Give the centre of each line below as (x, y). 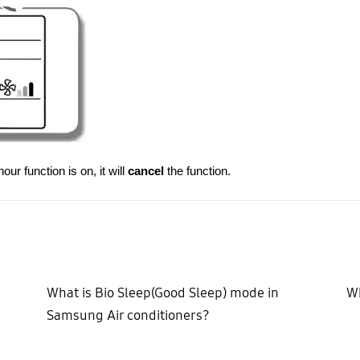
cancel (145, 172)
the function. (197, 172)
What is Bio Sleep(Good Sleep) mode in (162, 293)
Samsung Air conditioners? (128, 316)
